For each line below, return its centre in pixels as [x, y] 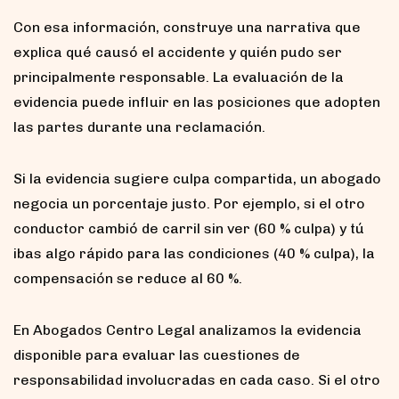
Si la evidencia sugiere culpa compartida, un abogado [197, 178]
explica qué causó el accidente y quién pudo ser [178, 52]
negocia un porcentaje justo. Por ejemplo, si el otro [189, 203]
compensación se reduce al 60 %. [128, 278]
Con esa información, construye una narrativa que [187, 27]
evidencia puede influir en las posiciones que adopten [197, 102]
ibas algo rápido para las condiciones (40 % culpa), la [194, 253]
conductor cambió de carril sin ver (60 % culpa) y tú [189, 228]
